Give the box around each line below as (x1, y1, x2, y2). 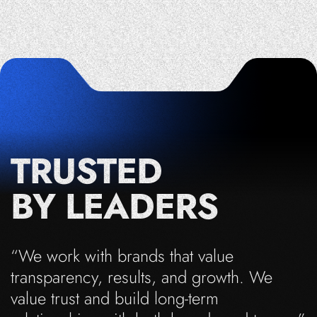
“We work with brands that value (11, 243, 234, 268)
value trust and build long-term (11, 285, 219, 311)
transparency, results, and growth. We (11, 264, 272, 289)
